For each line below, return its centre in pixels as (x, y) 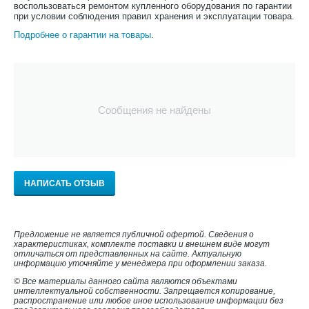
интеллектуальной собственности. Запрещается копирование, (144, 291)
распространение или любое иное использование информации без (149, 301)
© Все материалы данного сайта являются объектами (126, 281)
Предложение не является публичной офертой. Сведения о (134, 235)
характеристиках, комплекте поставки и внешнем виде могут (142, 244)
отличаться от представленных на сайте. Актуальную (128, 254)
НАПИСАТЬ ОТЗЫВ (64, 183)
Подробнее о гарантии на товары (82, 35)
